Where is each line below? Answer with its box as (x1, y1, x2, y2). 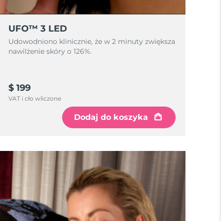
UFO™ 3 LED (8, 23, 68, 34)
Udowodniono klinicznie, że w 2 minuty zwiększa (8, 37, 176, 46)
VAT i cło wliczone (8, 95, 62, 102)
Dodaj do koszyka (74, 112, 148, 122)
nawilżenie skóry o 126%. (8, 47, 92, 56)
